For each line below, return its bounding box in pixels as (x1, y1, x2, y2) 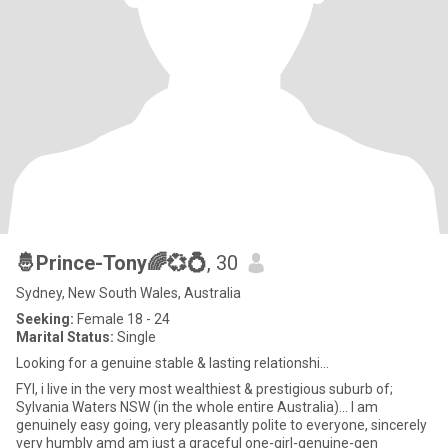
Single (114, 329, 156, 345)
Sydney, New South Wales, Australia (16, 285, 241, 301)
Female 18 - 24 (74, 311, 170, 327)
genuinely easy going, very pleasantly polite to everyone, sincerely (16, 417, 427, 433)
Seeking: (16, 311, 74, 327)
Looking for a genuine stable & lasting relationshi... (16, 355, 329, 371)
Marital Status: (16, 329, 114, 345)
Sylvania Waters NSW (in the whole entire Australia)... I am (16, 399, 378, 415)
